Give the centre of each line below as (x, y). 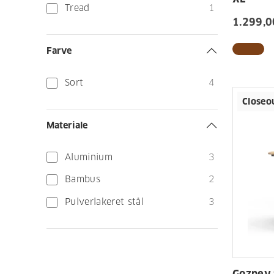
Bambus (83, 180)
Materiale (67, 125)
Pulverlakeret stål (104, 202)
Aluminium (89, 157)
